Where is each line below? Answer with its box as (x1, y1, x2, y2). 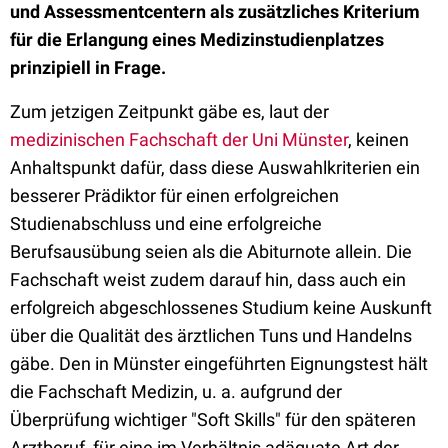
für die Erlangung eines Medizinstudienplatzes (10, 29, 384, 50)
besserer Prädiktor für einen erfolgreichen (10, 185, 339, 206)
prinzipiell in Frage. (10, 57, 166, 78)
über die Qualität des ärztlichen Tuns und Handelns (10, 325, 412, 346)
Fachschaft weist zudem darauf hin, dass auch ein (10, 269, 406, 290)
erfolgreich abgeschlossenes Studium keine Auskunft (10, 297, 432, 318)
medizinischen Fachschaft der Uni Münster (10, 129, 348, 150)
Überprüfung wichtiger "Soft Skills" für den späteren (10, 409, 416, 430)
